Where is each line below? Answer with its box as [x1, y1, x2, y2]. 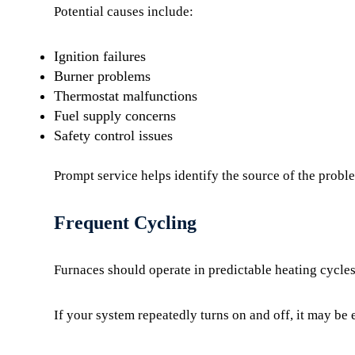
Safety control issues [54, 128, 173, 143]
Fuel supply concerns [54, 108, 176, 124]
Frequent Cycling [54, 212, 197, 233]
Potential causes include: [54, 4, 193, 19]
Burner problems [54, 68, 151, 84]
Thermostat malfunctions [54, 88, 197, 104]
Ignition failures [54, 48, 146, 64]
